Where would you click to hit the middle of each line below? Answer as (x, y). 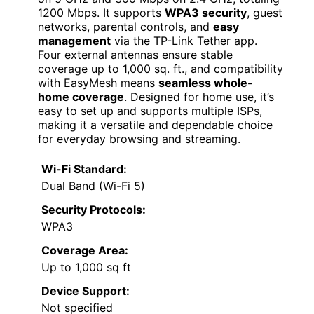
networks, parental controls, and (125, 26)
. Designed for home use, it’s (199, 96)
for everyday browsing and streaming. (139, 138)
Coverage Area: (85, 250)
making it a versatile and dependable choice (155, 124)
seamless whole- (206, 82)
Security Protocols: (94, 209)
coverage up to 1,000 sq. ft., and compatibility (161, 68)
